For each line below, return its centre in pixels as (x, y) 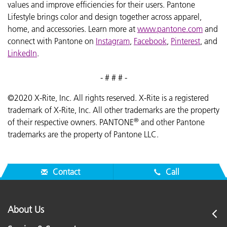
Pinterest (185, 41)
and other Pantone (172, 122)
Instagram (113, 41)
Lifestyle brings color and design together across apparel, (105, 16)
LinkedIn (22, 53)
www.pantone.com (170, 29)
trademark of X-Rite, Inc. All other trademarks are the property (113, 110)
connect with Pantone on (52, 41)
